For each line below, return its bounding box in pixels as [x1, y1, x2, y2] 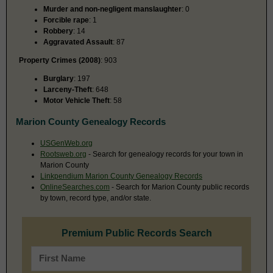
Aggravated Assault [43, 37, 113, 46]
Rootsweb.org [40, 149, 87, 158]
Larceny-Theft [43, 85, 92, 94]
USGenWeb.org [40, 138, 93, 147]
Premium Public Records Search [61, 227, 212, 238]
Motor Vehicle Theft [43, 96, 110, 105]
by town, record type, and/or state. [40, 193, 151, 202]
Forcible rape [43, 15, 89, 24]
